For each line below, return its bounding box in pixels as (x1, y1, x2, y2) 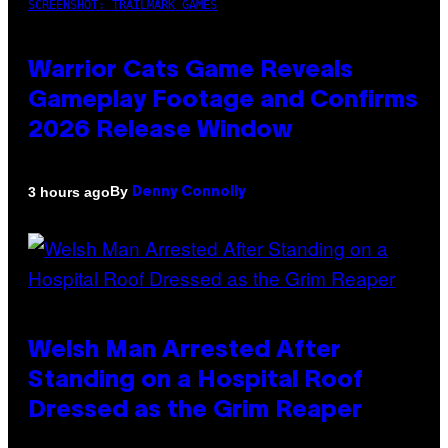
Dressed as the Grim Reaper (28, 400, 362, 423)
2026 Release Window (28, 120, 293, 143)
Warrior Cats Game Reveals (28, 60, 353, 83)
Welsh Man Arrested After (28, 340, 341, 363)
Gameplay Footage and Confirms (28, 90, 418, 113)
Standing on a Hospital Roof (28, 370, 363, 393)
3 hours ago (28, 183, 110, 200)
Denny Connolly (132, 186, 246, 200)
